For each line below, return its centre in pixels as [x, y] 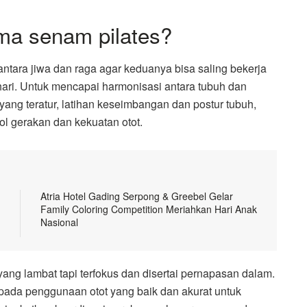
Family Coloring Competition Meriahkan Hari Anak [149, 209]
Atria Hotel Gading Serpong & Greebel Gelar [137, 196]
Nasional [59, 222]
